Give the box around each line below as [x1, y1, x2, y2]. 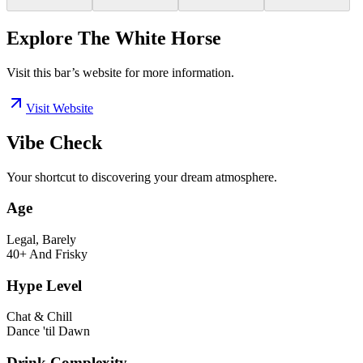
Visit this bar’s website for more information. [6, 65, 234, 79]
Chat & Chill [6, 310, 72, 324]
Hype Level [6, 276, 82, 294]
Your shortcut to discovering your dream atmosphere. [6, 169, 277, 184]
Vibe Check [6, 131, 102, 153]
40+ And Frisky [6, 247, 88, 262]
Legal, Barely [6, 233, 76, 247]
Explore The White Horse [6, 27, 221, 49]
